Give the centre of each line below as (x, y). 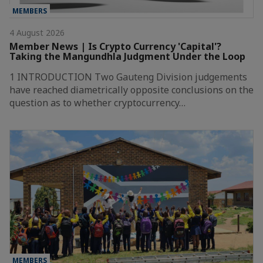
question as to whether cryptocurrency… (97, 102)
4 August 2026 (37, 32)
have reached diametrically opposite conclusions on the (131, 90)
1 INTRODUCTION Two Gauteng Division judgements (128, 77)
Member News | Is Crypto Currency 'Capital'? (115, 46)
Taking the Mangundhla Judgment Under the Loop (127, 56)
